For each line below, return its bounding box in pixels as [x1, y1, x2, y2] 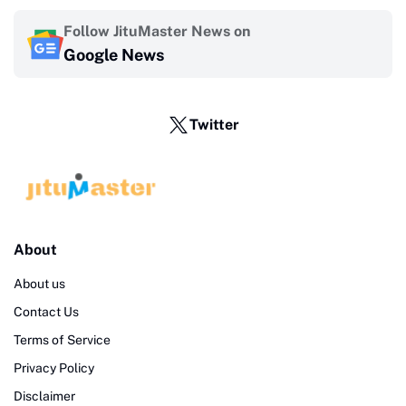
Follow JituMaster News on [63, 23, 250, 41]
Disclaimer [14, 388, 75, 403]
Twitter [188, 116, 239, 134]
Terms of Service [14, 332, 111, 347]
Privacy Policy [14, 360, 94, 375]
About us [14, 275, 65, 291]
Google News [63, 45, 164, 65]
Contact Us [14, 304, 79, 319]
